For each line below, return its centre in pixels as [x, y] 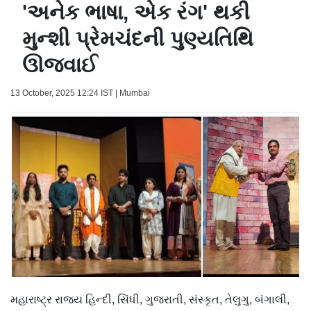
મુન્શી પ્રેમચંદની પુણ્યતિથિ [138, 39]
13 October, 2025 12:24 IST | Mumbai [80, 93]
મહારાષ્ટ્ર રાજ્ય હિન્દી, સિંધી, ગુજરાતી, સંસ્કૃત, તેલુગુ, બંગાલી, [150, 300]
